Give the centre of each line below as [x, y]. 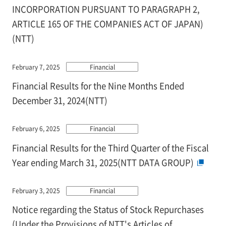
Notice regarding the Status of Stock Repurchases [108, 210]
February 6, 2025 [36, 129]
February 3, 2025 [36, 191]
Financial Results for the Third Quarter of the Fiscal [110, 148]
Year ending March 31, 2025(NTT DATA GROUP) [103, 162]
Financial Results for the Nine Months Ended [98, 86]
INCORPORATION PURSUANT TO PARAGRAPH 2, [106, 9]
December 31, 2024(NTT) [60, 100]
